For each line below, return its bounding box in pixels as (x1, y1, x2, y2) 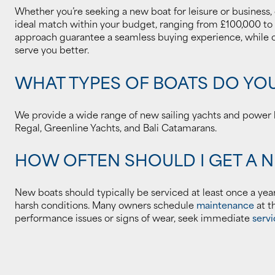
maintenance (196, 196, 257, 212)
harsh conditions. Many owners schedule (15, 196, 196, 212)
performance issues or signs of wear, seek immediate (15, 209, 252, 225)
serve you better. (15, 42, 89, 57)
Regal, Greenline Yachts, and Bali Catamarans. (15, 119, 217, 134)
